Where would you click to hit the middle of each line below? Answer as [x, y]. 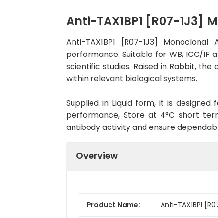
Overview [97, 155]
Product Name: [113, 205]
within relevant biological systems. [132, 79]
